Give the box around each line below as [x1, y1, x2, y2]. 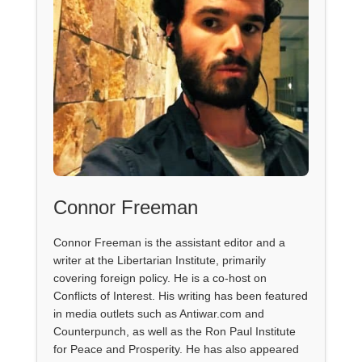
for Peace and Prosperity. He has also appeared [53, 342, 299, 356]
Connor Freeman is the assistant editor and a [53, 235, 285, 249]
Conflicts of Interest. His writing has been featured [53, 288, 308, 302]
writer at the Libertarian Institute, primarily [53, 253, 266, 267]
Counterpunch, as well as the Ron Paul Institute [53, 324, 296, 338]
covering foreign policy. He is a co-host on [53, 271, 267, 284]
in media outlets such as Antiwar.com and [53, 306, 264, 320]
